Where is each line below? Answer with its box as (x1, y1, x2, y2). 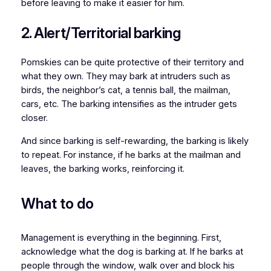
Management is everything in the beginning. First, (21, 232, 221, 243)
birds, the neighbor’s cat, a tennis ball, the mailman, (21, 85, 230, 96)
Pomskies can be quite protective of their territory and (21, 57, 244, 68)
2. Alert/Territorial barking (21, 24, 181, 42)
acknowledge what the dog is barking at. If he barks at (21, 246, 243, 257)
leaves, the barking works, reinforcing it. (21, 163, 184, 174)
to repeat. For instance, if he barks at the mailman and (21, 149, 241, 160)
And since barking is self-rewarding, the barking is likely (21, 135, 249, 146)
